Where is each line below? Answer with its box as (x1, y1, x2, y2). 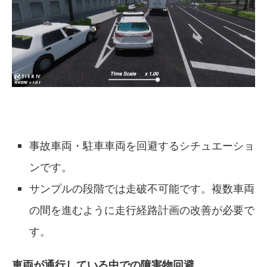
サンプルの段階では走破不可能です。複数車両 (29, 182, 255, 195)
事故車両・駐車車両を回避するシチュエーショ (29, 139, 255, 153)
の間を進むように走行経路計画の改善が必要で (29, 203, 255, 217)
